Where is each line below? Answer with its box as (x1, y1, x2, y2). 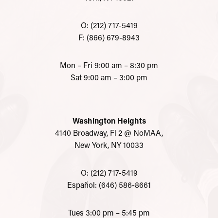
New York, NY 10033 (74, 140, 144, 150)
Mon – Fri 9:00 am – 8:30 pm (60, 60, 158, 71)
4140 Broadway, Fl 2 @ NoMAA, (55, 127, 163, 138)
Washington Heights (72, 115, 146, 126)
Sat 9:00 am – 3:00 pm (71, 72, 147, 83)
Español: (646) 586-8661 (67, 180, 151, 190)
